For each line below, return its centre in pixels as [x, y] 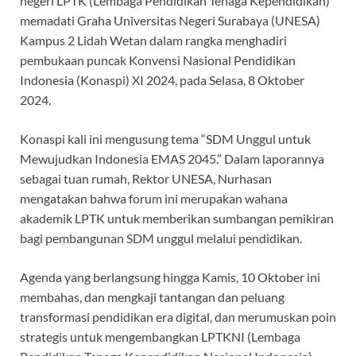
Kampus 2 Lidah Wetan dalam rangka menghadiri [153, 40]
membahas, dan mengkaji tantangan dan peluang [152, 296]
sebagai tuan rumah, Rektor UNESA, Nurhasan [146, 178]
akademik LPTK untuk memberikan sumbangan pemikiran [177, 218]
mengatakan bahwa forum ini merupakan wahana [154, 198]
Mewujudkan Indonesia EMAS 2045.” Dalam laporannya [172, 158]
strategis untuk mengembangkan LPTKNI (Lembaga [160, 336]
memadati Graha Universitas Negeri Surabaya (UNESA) [170, 20]
